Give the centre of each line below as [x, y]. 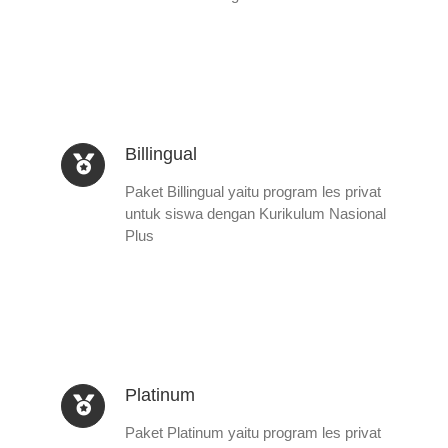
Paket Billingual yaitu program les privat [253, 191]
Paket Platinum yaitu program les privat [253, 432]
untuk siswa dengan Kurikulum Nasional [255, 213]
